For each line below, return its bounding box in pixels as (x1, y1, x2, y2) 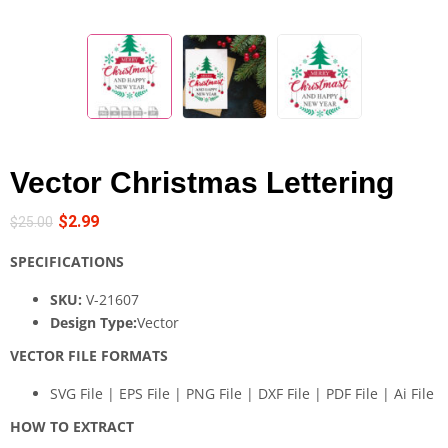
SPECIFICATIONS (10, 251, 124, 271)
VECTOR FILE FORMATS (10, 345, 168, 365)
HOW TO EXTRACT (10, 416, 134, 436)
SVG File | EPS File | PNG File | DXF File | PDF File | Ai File (50, 383, 434, 403)
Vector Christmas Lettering (10, 165, 394, 199)
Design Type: (50, 312, 137, 332)
